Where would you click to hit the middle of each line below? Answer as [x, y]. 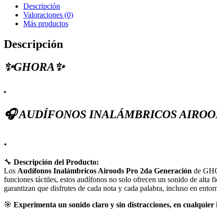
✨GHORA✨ [34, 67]
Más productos [46, 23]
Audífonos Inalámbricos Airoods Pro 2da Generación [105, 171]
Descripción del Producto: [56, 162]
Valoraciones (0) [48, 15]
